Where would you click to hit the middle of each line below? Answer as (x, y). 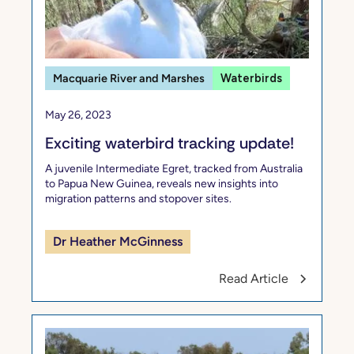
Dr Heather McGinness (118, 241)
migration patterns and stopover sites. (138, 198)
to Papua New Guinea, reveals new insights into (162, 183)
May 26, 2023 (78, 115)
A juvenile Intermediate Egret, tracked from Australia (174, 168)
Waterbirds (251, 78)
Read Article (254, 278)
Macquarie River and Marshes (129, 78)
